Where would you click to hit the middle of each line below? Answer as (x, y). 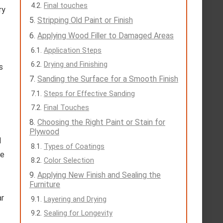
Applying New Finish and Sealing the (99, 175)
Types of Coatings (74, 146)
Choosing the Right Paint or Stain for (101, 122)
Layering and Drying (75, 199)
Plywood (44, 131)
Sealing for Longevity (78, 213)
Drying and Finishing (76, 64)
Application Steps (73, 50)
